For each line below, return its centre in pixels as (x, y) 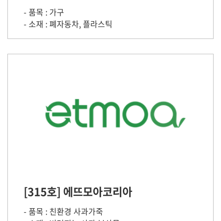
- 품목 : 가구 (44, 12)
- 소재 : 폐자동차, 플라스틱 (68, 24)
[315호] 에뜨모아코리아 (78, 191)
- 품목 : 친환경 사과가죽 (63, 211)
